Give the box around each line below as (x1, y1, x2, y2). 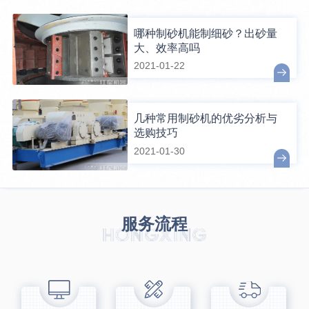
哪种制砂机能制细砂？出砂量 (134, 27, 278, 39)
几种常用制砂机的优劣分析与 (134, 112, 278, 125)
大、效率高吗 (134, 41, 201, 54)
